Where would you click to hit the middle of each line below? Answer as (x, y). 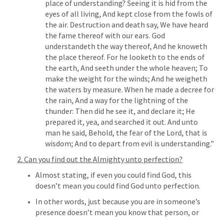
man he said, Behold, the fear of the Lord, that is (126, 133)
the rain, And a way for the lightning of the (117, 100)
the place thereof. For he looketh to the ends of (125, 57)
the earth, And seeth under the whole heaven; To (126, 68)
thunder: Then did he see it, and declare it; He (120, 111)
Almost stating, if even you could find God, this (113, 175)
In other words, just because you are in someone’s (118, 201)
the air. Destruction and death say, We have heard (127, 25)
